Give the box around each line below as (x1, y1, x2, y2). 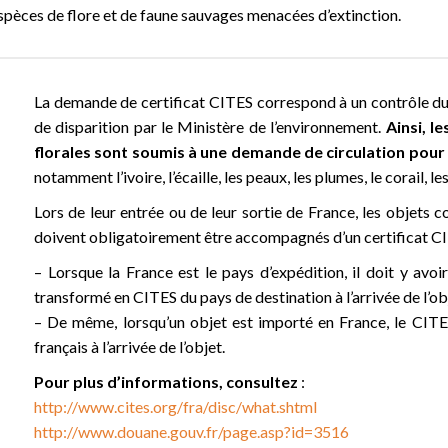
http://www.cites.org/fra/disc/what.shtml (34, 397, 317, 416)
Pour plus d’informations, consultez (34, 372, 298, 391)
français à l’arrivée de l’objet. (34, 337, 225, 356)
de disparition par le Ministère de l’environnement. (34, 117, 386, 136)
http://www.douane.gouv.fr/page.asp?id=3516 (34, 422, 349, 441)
